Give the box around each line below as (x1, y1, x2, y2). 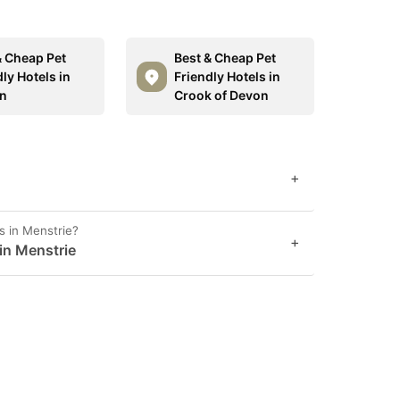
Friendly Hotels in (173, 69, 280, 84)
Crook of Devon (173, 87, 269, 103)
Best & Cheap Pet (173, 50, 276, 65)
